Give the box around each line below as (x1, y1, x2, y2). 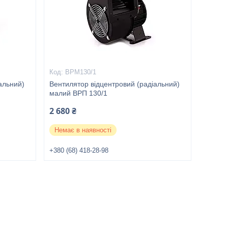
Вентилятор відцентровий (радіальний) (49, 80, 180, 88)
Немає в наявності (54, 126, 111, 134)
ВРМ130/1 (65, 68, 96, 76)
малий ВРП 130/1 (49, 89, 107, 97)
